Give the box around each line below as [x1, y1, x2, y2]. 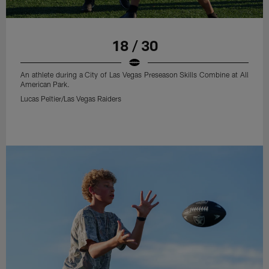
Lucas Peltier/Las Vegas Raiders [20, 94, 122, 103]
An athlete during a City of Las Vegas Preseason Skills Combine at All [20, 70, 249, 79]
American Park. [20, 80, 70, 89]
